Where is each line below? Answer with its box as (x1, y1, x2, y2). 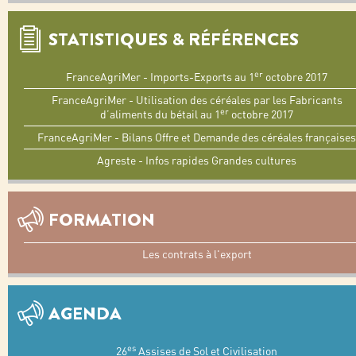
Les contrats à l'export (141, 247, 252, 261)
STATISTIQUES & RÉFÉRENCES (48, 27, 299, 52)
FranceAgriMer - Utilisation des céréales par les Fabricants (51, 93, 342, 107)
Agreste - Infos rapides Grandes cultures (97, 153, 296, 168)
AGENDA (48, 301, 122, 326)
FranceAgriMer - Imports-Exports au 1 (66, 70, 254, 84)
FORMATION (48, 207, 155, 232)
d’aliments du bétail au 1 (100, 107, 220, 122)
